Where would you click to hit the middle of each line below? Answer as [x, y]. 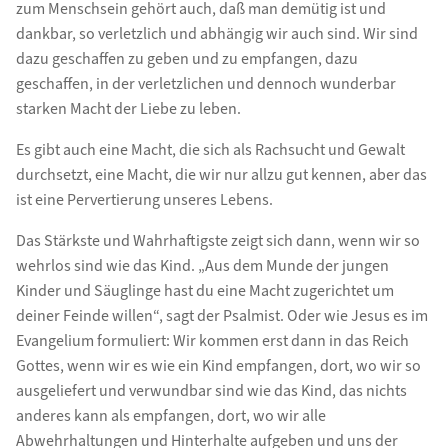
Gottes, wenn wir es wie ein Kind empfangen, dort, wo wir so [218, 366]
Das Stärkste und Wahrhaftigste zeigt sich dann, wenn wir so [217, 241]
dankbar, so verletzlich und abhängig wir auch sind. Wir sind [216, 34]
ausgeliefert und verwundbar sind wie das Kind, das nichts [211, 391]
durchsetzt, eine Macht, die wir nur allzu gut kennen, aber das [221, 175]
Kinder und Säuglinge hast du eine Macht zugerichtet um [204, 291]
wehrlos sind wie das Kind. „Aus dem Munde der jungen [202, 266]
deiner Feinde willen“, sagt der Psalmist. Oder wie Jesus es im [221, 316]
